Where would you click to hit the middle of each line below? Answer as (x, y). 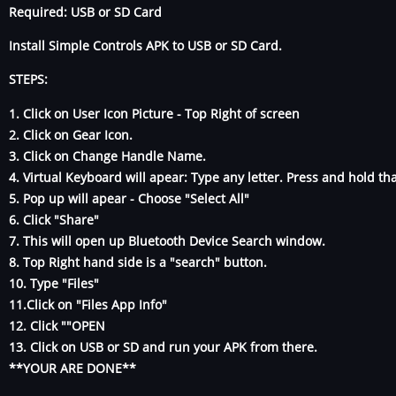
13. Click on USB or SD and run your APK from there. (165, 346)
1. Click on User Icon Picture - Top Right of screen (154, 113)
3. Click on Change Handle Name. (107, 156)
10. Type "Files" (54, 283)
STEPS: (30, 80)
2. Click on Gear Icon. (71, 134)
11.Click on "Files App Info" (88, 304)
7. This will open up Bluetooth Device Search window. (167, 240)
